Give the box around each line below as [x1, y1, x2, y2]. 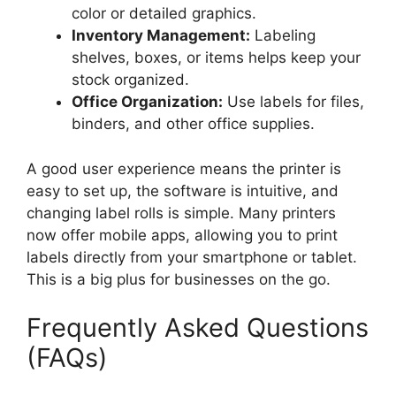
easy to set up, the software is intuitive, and [27, 181, 339, 200]
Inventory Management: [72, 27, 250, 45]
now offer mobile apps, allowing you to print [27, 225, 338, 244]
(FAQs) [27, 342, 108, 374]
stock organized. [72, 71, 189, 89]
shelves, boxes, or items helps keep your [72, 49, 361, 67]
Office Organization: [72, 93, 223, 111]
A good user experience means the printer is [27, 159, 341, 178]
